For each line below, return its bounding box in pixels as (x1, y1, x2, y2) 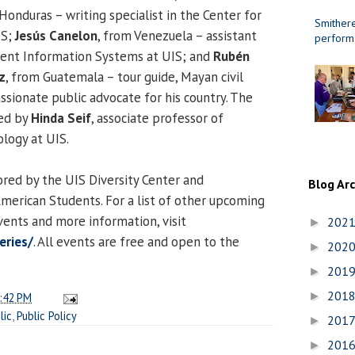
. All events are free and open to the (33, 232, 239, 250)
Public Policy (17, 307, 77, 323)
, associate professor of (91, 109, 223, 127)
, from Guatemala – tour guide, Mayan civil (6, 67, 243, 86)
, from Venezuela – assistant (97, 26, 257, 44)
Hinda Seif (31, 109, 91, 127)
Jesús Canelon (15, 26, 97, 44)
